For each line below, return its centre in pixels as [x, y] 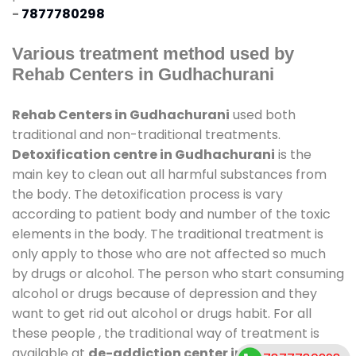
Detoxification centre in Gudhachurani [143, 154]
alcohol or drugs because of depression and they [164, 293]
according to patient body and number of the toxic [171, 214]
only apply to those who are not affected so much [169, 253]
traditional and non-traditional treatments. [146, 134]
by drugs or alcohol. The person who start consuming [178, 273]
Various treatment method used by [153, 53]
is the [293, 154]
